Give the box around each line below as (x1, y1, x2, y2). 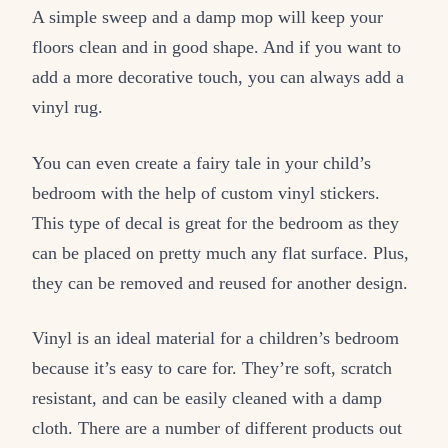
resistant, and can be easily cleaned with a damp (32, 387, 382, 408)
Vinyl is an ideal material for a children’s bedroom (32, 327, 399, 348)
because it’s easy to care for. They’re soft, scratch (32, 357, 392, 378)
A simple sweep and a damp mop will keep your (32, 7, 383, 28)
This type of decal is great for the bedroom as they (32, 212, 399, 233)
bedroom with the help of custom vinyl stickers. (32, 182, 380, 203)
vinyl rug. (32, 97, 103, 118)
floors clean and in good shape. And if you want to (32, 37, 401, 58)
